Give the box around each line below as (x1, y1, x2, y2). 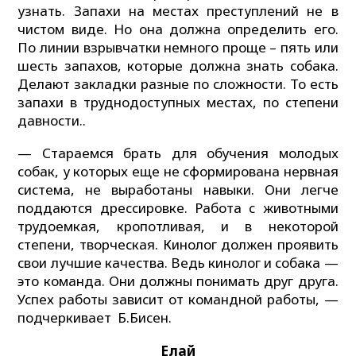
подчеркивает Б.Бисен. (17, 308, 172, 327)
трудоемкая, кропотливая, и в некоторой (17, 217, 339, 236)
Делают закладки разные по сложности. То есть (17, 74, 339, 93)
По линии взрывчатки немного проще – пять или (17, 37, 339, 56)
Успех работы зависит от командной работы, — (17, 290, 339, 309)
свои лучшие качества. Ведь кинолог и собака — (17, 253, 339, 273)
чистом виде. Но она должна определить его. (17, 19, 339, 38)
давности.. (17, 110, 87, 130)
